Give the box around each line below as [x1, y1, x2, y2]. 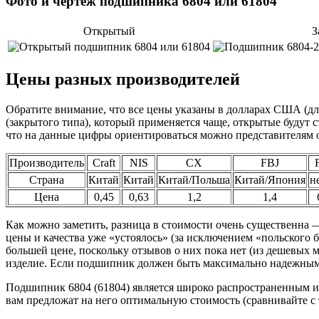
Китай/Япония [234, 173, 305, 186]
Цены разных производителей [6, 69, 240, 88]
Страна [29, 173, 64, 186]
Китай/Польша [158, 173, 230, 186]
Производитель [9, 156, 84, 169]
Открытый [83, 24, 135, 37]
